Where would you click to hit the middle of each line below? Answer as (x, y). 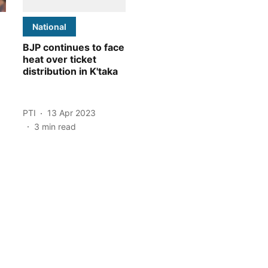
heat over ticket (60, 59)
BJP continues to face (74, 47)
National (49, 26)
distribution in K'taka (70, 71)
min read (59, 126)
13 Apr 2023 (71, 113)
